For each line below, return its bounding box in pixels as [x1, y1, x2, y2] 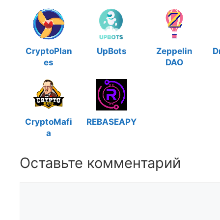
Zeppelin [156, 46, 192, 56]
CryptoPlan [25, 46, 72, 56]
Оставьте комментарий [20, 154, 181, 171]
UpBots [96, 46, 127, 56]
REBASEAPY [86, 116, 137, 127]
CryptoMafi [25, 116, 72, 127]
